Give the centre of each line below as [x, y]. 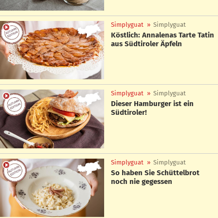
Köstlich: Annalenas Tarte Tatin [163, 35]
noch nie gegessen [142, 181]
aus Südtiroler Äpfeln [146, 44]
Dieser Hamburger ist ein [152, 104]
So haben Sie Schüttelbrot [155, 173]
